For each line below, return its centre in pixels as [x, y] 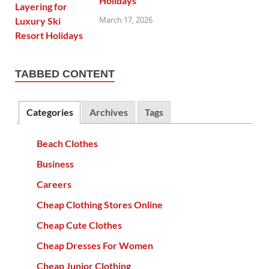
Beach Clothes [67, 144]
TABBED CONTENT [65, 74]
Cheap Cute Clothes [79, 225]
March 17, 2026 [126, 20]
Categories [50, 112]
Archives [109, 112]
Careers [54, 184]
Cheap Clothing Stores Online [99, 205]
